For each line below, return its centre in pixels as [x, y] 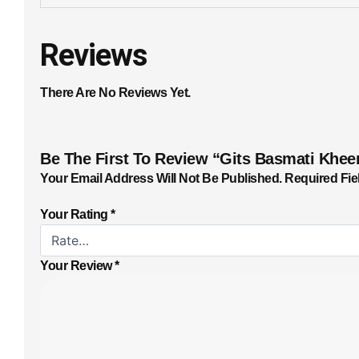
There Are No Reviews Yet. [115, 93]
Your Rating [75, 215]
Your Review [77, 266]
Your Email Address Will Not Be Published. [161, 178]
